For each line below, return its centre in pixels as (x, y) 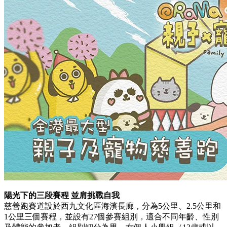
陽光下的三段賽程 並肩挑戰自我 (62, 195)
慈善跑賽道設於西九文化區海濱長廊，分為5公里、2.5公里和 (112, 206)
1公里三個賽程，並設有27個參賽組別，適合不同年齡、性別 (111, 217)
